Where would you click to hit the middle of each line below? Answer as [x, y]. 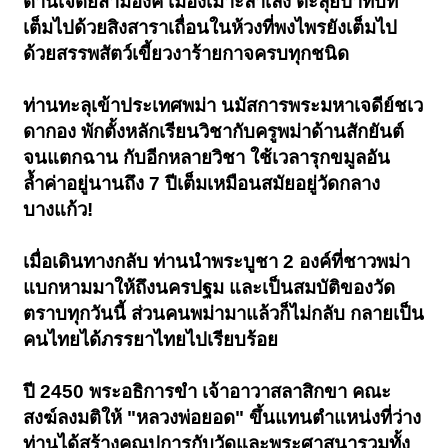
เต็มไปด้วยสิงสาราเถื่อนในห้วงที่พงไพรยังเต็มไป [210, 28]
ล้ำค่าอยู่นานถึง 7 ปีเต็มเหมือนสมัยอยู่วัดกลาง [202, 184]
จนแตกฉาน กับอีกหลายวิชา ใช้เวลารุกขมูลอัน [207, 158]
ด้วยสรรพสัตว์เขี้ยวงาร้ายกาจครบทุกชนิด [186, 54]
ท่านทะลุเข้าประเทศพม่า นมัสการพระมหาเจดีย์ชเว [223, 106]
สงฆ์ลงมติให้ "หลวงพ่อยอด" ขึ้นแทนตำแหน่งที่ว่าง [222, 418]
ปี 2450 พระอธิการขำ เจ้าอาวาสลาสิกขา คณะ [207, 392]
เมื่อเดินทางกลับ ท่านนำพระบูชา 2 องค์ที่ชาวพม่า [217, 262]
